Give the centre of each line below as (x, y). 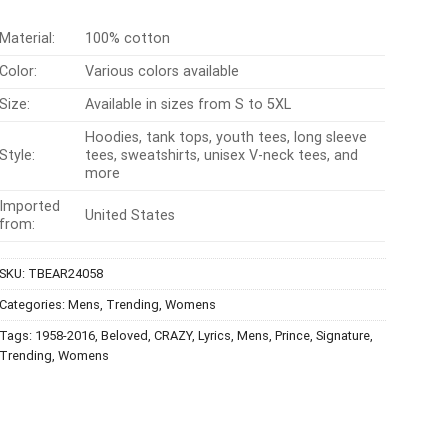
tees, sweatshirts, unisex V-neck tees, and (221, 155)
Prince (293, 335)
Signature (343, 335)
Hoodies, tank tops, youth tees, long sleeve (225, 137)
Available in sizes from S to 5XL (187, 104)
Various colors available (161, 71)
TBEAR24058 (66, 273)
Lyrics (215, 335)
